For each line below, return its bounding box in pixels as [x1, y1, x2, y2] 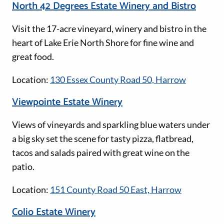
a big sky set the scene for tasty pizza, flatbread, [12, 133, 193, 144]
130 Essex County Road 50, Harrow [50, 74, 186, 85]
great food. [12, 51, 54, 62]
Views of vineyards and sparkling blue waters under [12, 119, 210, 130]
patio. [12, 161, 34, 172]
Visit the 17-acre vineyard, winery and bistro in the [12, 23, 206, 34]
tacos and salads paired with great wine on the [12, 147, 189, 158]
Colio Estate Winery [12, 204, 95, 221]
